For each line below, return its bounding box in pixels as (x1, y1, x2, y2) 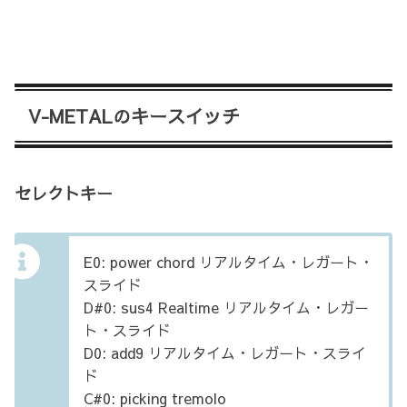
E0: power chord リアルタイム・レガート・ (84, 251, 373, 272)
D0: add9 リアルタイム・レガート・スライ (84, 342, 366, 362)
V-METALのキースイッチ (28, 103, 240, 128)
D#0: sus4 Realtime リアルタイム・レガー (84, 296, 369, 317)
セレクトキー (15, 181, 113, 204)
